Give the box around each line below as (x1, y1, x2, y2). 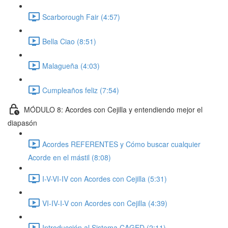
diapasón (8, 118, 37, 128)
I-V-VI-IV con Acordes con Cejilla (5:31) (42, 173, 167, 184)
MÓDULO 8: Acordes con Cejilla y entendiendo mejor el (24, 104, 203, 115)
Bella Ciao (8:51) (42, 36, 96, 46)
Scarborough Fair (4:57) (42, 11, 120, 22)
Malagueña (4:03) (42, 60, 100, 71)
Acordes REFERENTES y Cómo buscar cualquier (42, 138, 201, 149)
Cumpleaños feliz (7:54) (42, 84, 119, 95)
